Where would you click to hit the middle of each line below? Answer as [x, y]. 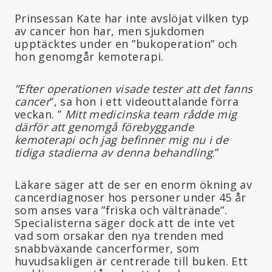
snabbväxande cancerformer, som [107, 248]
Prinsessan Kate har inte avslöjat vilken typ [132, 18]
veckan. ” [40, 114]
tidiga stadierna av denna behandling [114, 152]
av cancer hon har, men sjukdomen [110, 31]
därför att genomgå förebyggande [104, 127]
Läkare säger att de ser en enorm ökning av [134, 184]
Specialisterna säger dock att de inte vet [125, 223]
